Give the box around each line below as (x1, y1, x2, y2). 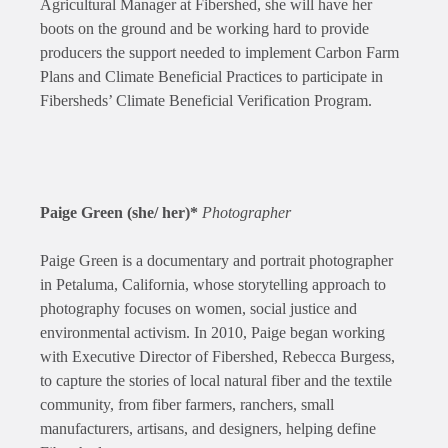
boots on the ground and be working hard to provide (40, 20, 369, 38)
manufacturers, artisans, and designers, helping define (40, 420, 376, 438)
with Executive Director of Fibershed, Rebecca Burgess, (40, 348, 395, 366)
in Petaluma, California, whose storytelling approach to (40, 276, 386, 294)
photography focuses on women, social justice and (40, 300, 357, 318)
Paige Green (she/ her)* (40, 204, 202, 222)
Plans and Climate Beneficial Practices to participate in (40, 68, 383, 86)
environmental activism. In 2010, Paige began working (40, 324, 385, 342)
